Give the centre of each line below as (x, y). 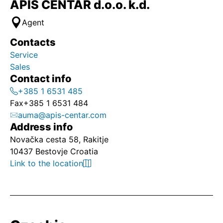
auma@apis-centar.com (62, 115)
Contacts (33, 42)
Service (25, 55)
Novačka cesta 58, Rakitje (59, 139)
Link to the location (47, 163)
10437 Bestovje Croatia (54, 151)
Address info (41, 127)
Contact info (41, 79)
